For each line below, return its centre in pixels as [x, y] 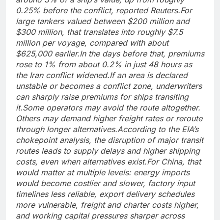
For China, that [174, 162]
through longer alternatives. [67, 129]
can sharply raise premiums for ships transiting [102, 97]
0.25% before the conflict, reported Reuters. [98, 11]
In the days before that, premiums [142, 54]
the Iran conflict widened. [63, 75]
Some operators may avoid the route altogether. [111, 108]
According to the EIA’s [158, 129]
